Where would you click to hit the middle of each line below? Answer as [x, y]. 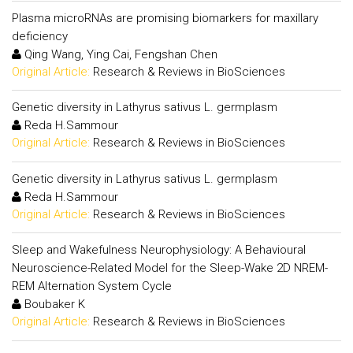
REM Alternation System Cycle [92, 286]
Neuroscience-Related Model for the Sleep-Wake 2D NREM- [170, 268]
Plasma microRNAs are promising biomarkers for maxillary [165, 18]
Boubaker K [53, 304]
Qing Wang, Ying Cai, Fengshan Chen [119, 54]
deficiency [40, 36]
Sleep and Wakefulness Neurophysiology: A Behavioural [159, 250]
